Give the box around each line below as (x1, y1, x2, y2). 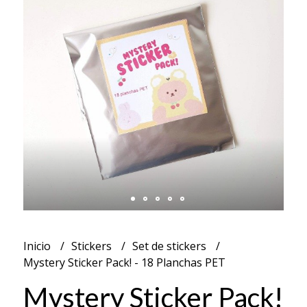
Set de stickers (132, 238, 209, 254)
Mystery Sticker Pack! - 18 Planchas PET (23, 254, 225, 270)
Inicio (23, 238, 53, 254)
